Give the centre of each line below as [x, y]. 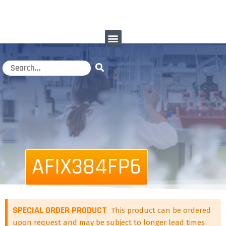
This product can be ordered [161, 210]
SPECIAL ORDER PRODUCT [61, 210]
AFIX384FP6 [87, 167]
